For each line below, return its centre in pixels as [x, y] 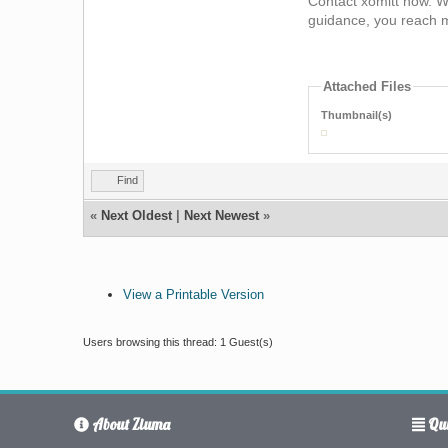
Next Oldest [136, 215]
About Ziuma [129, 424]
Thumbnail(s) [357, 114]
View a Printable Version [193, 294]
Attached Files [367, 86]
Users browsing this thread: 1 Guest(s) [177, 341]
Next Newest [221, 215]
